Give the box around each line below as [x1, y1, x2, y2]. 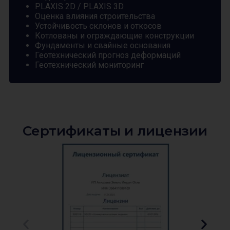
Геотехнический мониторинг [35, 60, 144, 70]
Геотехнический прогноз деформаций [35, 50, 181, 61]
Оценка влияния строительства [35, 11, 155, 22]
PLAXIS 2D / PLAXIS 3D [35, 2, 124, 12]
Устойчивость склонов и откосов [35, 21, 162, 31]
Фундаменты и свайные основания [35, 41, 170, 51]
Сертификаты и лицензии [23, 123, 207, 140]
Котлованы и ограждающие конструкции [35, 31, 194, 41]
